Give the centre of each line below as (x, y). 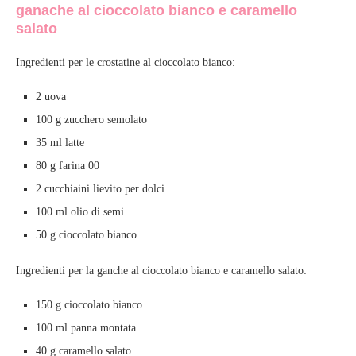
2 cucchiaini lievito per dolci (100, 189)
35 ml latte (60, 143)
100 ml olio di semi (80, 212)
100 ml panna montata (86, 328)
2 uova (51, 97)
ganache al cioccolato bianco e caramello (157, 11)
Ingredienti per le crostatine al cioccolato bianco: (126, 63)
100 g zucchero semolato (91, 120)
